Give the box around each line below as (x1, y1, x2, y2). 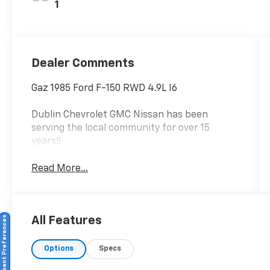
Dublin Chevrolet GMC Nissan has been (31, 110, 209, 121)
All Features (31, 215, 102, 227)
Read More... (31, 164, 89, 174)
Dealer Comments (31, 57, 135, 70)
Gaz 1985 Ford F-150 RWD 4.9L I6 (31, 84, 178, 94)
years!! (31, 137, 61, 147)
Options (44, 245, 74, 253)
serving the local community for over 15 (31, 124, 210, 134)
